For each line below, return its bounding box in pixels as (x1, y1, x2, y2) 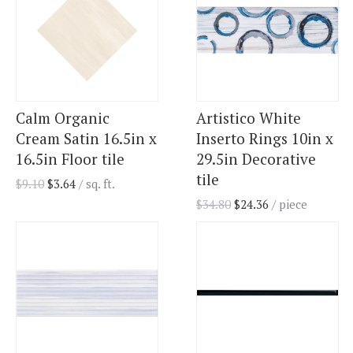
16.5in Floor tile (16, 149, 124, 169)
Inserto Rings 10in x (196, 128, 333, 149)
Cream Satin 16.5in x (16, 128, 157, 149)
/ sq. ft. (79, 176, 115, 192)
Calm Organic (16, 108, 110, 128)
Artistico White (196, 108, 301, 128)
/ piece (269, 196, 307, 213)
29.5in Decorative (196, 149, 316, 169)
